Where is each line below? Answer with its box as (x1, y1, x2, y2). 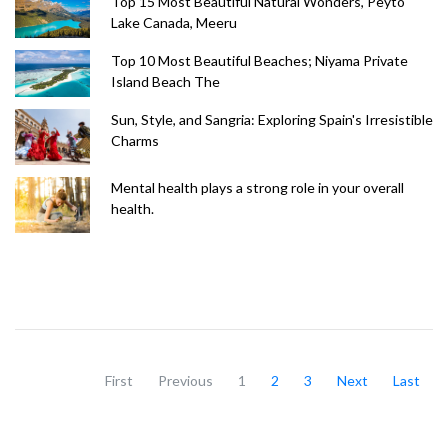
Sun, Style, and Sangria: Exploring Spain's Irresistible (110, 110, 433, 128)
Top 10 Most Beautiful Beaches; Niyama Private (110, 51, 408, 69)
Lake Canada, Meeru (110, 13, 237, 31)
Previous (158, 371, 213, 389)
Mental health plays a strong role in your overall (110, 178, 404, 196)
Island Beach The (110, 72, 220, 90)
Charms (110, 131, 159, 149)
